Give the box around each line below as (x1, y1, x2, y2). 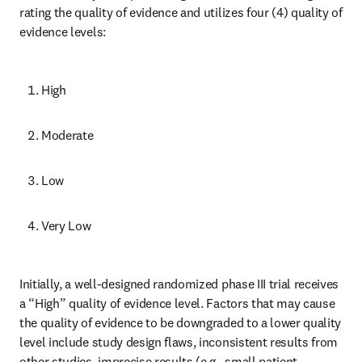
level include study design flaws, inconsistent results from (19, 334, 339, 350)
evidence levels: (19, 23, 106, 40)
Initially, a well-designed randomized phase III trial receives (19, 276, 339, 292)
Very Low (41, 217, 91, 234)
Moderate (41, 127, 94, 143)
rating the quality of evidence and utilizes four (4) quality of (19, 4, 343, 20)
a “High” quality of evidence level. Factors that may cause (19, 295, 335, 311)
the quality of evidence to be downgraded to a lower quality (19, 314, 342, 330)
